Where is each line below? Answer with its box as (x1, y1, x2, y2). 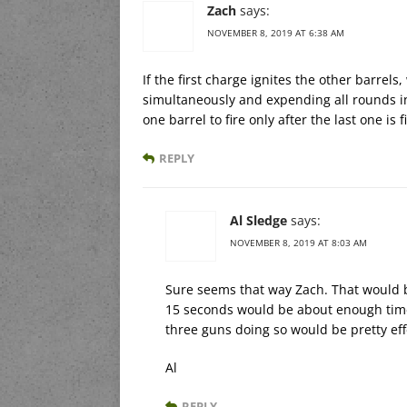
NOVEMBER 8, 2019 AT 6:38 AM (207, 25, 344, 39)
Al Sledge (230, 211, 287, 229)
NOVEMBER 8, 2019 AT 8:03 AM (230, 235, 367, 249)
